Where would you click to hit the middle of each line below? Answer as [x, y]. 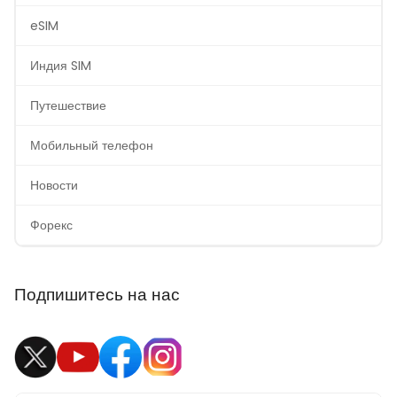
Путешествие [68, 106]
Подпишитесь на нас [97, 295]
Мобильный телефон [92, 146]
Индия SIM [61, 66]
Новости [54, 186]
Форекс [51, 226]
